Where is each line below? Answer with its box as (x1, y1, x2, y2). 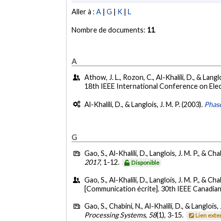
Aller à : (72, 7, 97, 16)
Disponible (131, 159, 160, 167)
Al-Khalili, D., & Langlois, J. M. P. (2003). (84, 100, 205, 109)
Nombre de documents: (72, 26, 147, 35)
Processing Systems (84, 211, 146, 220)
